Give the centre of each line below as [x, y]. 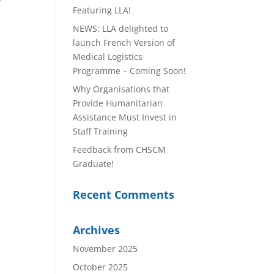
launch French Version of [124, 43]
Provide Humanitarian [118, 103]
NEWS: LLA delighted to [121, 28]
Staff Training [101, 131]
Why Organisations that [121, 89]
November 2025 [106, 249]
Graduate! [94, 164]
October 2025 [101, 267]
